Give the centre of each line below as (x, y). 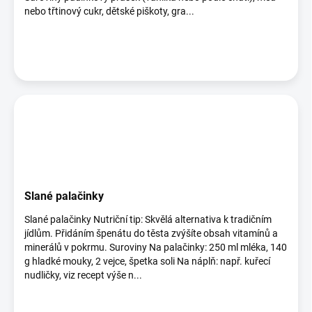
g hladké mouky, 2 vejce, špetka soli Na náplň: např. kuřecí (147, 261)
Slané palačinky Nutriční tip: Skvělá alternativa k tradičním (148, 219)
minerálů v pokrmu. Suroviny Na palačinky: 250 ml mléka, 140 (156, 247)
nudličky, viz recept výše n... (83, 275)
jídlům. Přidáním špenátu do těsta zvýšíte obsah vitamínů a (151, 233)
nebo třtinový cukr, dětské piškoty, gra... (109, 11)
